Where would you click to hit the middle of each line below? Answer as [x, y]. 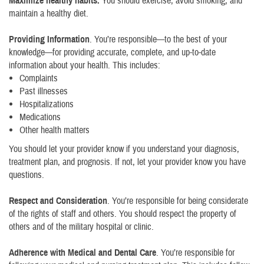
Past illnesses [44, 91]
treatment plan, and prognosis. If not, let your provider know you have [127, 162]
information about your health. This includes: [85, 65]
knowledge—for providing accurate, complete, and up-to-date [112, 52]
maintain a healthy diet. [49, 14]
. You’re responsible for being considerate [178, 201]
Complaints [39, 78]
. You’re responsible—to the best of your [158, 39]
